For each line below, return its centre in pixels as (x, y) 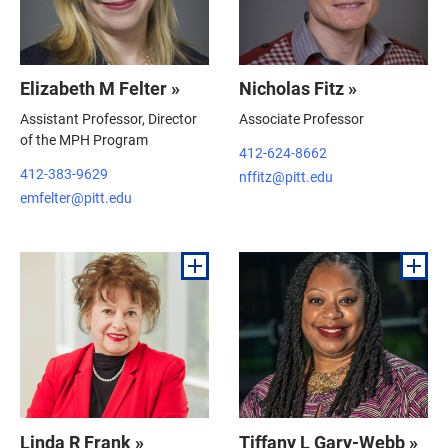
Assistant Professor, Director (108, 119)
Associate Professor (301, 119)
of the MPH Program (84, 140)
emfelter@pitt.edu (76, 197)
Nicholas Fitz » (298, 88)
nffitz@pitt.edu (286, 176)
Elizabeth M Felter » (100, 88)
